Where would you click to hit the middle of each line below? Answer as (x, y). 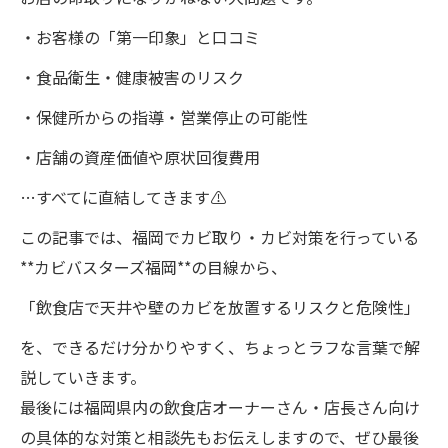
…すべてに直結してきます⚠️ (123, 196)
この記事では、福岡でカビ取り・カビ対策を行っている (219, 236)
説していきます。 (83, 376)
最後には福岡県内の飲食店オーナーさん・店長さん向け (220, 406)
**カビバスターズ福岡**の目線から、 (153, 266)
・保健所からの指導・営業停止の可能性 (164, 116)
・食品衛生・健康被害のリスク (132, 76)
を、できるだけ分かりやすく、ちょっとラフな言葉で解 (220, 346)
